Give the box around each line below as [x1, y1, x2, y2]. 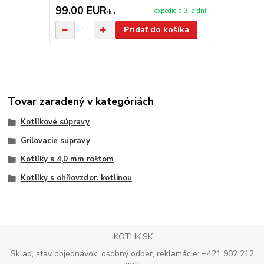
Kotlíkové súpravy [20, 116, 90, 127]
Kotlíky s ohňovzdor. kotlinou [20, 173, 132, 184]
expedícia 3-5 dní [154, 6, 206, 16]
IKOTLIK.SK [111, 230, 153, 242]
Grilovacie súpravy [20, 135, 90, 146]
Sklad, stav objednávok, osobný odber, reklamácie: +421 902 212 [10, 248, 254, 260]
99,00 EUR [55, 4, 107, 18]
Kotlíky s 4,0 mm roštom [20, 154, 114, 165]
